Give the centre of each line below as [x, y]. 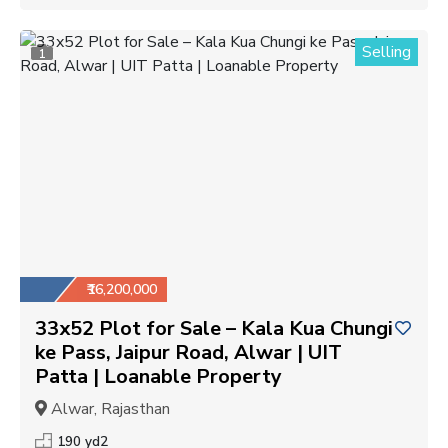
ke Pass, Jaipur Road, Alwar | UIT [188, 352]
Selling [386, 51]
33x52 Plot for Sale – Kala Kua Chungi [214, 328]
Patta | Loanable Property [158, 376]
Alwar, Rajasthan [108, 408]
